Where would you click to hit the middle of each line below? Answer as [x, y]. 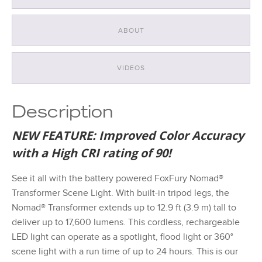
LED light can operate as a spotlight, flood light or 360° [123, 237]
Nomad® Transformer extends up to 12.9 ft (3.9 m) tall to [124, 207]
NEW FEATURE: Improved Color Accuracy [128, 135]
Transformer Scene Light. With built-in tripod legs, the [120, 193]
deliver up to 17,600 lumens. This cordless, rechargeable [126, 222]
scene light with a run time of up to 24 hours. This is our [125, 251]
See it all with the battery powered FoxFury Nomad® [118, 178]
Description [63, 114]
